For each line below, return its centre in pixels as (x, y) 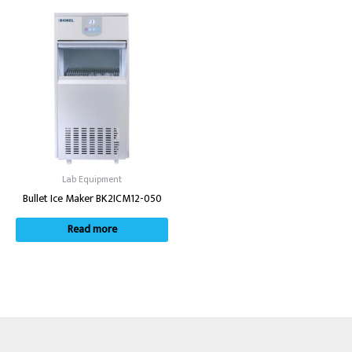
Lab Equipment (92, 179)
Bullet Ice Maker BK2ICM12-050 (92, 198)
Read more (92, 230)
